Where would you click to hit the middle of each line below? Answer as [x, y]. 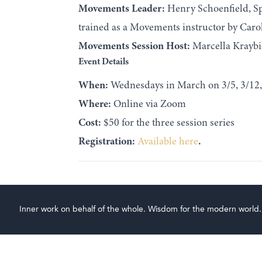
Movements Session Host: [135, 47]
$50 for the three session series [168, 123]
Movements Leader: [123, 10]
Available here [168, 142]
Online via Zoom [149, 104]
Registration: [107, 142]
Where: [95, 104]
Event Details [104, 62]
